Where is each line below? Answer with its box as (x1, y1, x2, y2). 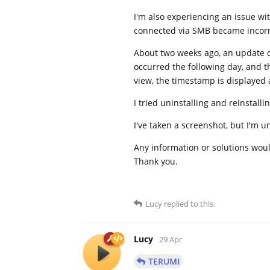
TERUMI (148, 255, 180, 267)
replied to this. (162, 198, 215, 209)
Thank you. (134, 155, 178, 167)
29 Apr (159, 233, 182, 245)
